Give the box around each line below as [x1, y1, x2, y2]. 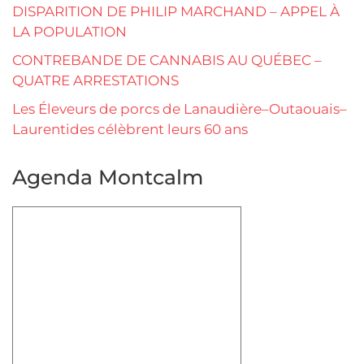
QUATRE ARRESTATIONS [12, 72, 179, 89]
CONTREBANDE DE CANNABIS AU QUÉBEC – [12, 52, 322, 69]
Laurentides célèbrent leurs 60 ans [12, 121, 248, 138]
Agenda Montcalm [12, 165, 203, 190]
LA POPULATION [12, 24, 127, 41]
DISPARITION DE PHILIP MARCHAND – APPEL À [12, 3, 340, 20]
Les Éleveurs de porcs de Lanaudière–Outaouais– [12, 101, 347, 118]
